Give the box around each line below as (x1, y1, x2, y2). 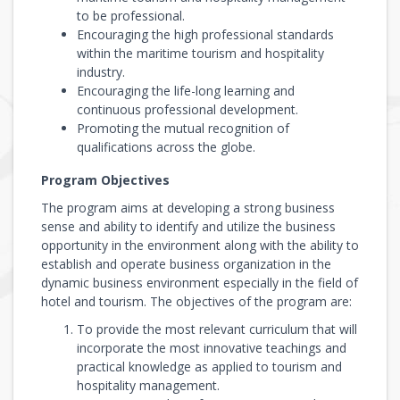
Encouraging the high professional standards (77, 25, 334, 43)
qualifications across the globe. (77, 137, 255, 155)
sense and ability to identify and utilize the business (41, 217, 336, 235)
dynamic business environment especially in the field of (41, 273, 358, 291)
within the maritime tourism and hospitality (77, 44, 324, 62)
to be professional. (77, 6, 185, 24)
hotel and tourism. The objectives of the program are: (41, 292, 352, 310)
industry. (77, 62, 125, 80)
